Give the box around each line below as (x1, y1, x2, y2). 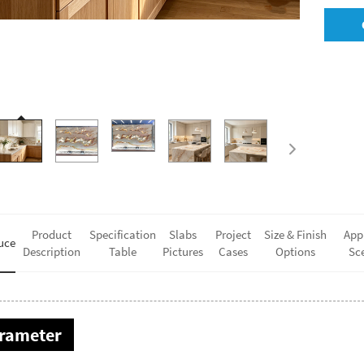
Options (275, 243, 315, 259)
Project (214, 226, 251, 242)
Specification (89, 226, 156, 242)
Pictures (162, 243, 204, 259)
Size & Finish (263, 226, 327, 242)
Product (31, 226, 71, 242)
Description (22, 243, 80, 259)
